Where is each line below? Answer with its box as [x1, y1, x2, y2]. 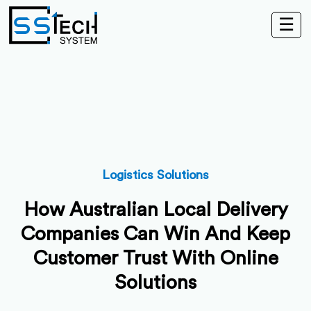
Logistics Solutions [102, 169, 209, 181]
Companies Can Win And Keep [21, 224, 290, 244]
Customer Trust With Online [33, 249, 278, 268]
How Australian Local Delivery [23, 200, 288, 219]
